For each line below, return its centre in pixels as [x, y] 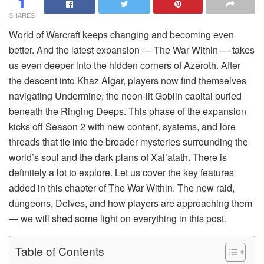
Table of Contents [60, 251]
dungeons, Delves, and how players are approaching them [131, 203]
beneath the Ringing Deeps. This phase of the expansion [128, 111]
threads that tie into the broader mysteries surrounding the [128, 141]
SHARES [22, 14]
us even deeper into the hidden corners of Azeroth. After [125, 65]
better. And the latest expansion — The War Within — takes [132, 49]
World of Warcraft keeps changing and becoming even [121, 34]
